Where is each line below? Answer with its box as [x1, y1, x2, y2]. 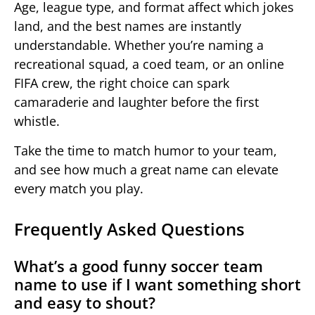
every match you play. [14, 179, 143, 197]
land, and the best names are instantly [14, 18, 241, 35]
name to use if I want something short [14, 273, 301, 295]
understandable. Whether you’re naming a [14, 37, 264, 54]
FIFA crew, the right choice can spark [14, 75, 229, 92]
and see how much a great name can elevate [14, 160, 278, 178]
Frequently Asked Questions [14, 217, 245, 240]
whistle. [14, 112, 60, 130]
